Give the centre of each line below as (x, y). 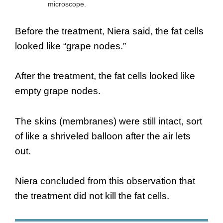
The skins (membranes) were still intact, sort (109, 121)
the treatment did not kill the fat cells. (92, 196)
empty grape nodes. (58, 91)
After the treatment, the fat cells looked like (105, 76)
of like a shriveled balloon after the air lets (103, 136)
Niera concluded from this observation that (105, 181)
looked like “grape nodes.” (70, 46)
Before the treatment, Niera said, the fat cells (109, 31)
